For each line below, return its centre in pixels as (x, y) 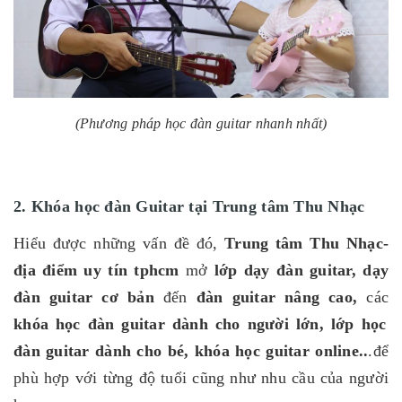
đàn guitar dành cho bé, (104, 351)
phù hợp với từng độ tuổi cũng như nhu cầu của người (201, 378)
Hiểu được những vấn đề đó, (119, 244)
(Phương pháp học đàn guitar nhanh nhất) (201, 124)
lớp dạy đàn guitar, (282, 271)
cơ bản (128, 297)
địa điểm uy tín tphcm (96, 271)
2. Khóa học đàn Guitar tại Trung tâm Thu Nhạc (189, 207)
